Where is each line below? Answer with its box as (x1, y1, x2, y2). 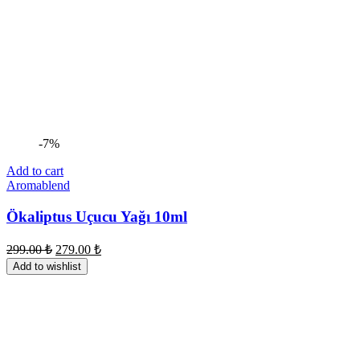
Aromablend (6, 178, 70, 192)
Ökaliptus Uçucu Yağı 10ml (6, 207, 187, 225)
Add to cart (6, 163, 63, 178)
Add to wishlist (13, 260, 81, 273)
